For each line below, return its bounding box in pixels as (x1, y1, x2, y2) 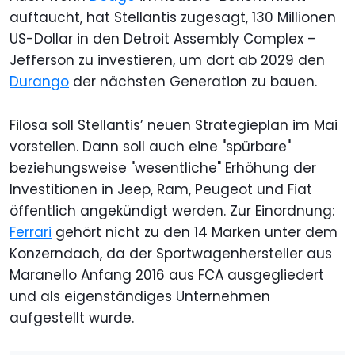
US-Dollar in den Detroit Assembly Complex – (10, 29, 316, 49)
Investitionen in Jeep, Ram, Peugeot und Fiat (10, 180, 312, 200)
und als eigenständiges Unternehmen (10, 287, 270, 307)
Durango (10, 72, 69, 92)
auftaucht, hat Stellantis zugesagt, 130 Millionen (10, 8, 336, 28)
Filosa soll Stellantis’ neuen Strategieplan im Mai (10, 116, 338, 136)
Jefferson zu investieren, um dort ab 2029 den (10, 51, 325, 71)
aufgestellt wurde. (10, 308, 134, 328)
